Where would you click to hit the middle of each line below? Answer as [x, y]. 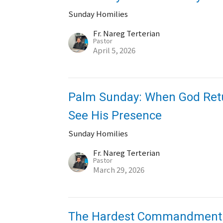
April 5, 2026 [114, 50]
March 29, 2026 [119, 169]
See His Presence [115, 115]
